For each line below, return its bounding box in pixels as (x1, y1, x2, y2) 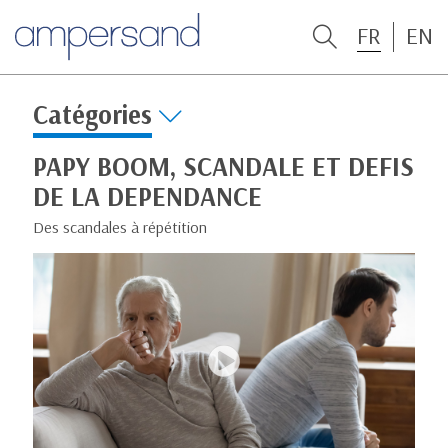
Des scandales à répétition (33, 216, 207, 237)
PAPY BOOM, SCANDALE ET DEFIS (33, 149, 414, 183)
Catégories (33, 98, 152, 131)
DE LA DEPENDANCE (33, 179, 262, 213)
